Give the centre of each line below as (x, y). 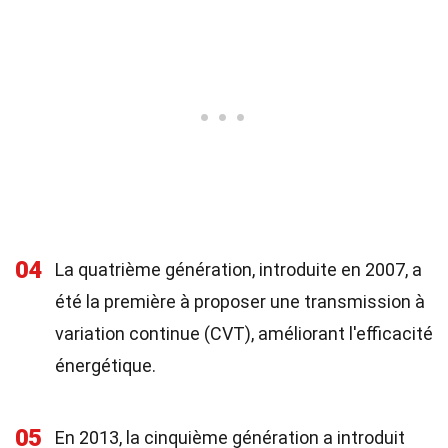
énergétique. (105, 365)
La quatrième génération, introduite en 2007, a (238, 269)
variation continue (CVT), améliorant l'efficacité (244, 333)
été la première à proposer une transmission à (240, 301)
